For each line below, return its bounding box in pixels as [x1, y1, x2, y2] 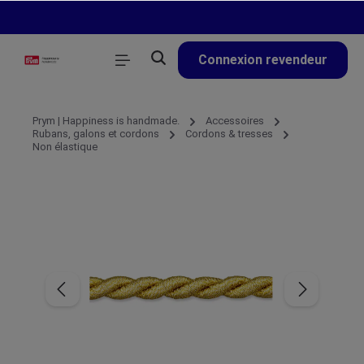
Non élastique [32, 141, 97, 153]
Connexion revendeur [198, 52, 327, 67]
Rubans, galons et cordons [32, 128, 159, 140]
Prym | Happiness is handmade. [32, 115, 180, 127]
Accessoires [206, 115, 264, 127]
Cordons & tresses [185, 128, 273, 140]
